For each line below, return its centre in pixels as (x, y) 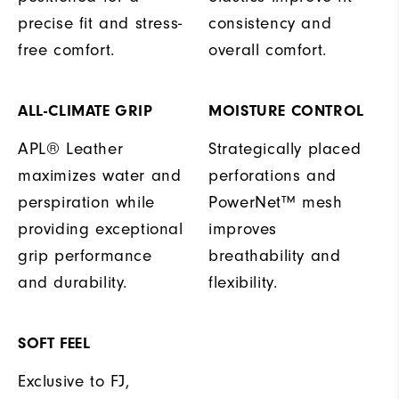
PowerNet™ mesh (276, 202)
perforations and (273, 175)
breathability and (275, 255)
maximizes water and (100, 175)
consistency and (270, 23)
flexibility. (243, 282)
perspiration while (86, 202)
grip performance (85, 255)
